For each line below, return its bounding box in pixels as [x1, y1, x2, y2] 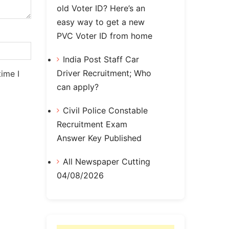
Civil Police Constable [63, 105, 148, 116]
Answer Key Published [57, 132, 142, 143]
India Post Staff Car [63, 54, 139, 64]
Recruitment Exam [57, 119, 127, 129]
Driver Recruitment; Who [57, 67, 151, 78]
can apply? [57, 81, 99, 92]
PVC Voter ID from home [57, 31, 152, 41]
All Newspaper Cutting [63, 156, 150, 167]
